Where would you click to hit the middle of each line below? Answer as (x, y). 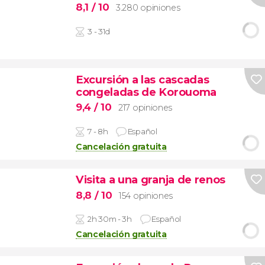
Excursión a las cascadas (142, 79)
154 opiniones (146, 195)
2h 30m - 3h (110, 219)
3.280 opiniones (148, 8)
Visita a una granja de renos (150, 180)
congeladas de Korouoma (146, 92)
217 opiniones (145, 108)
